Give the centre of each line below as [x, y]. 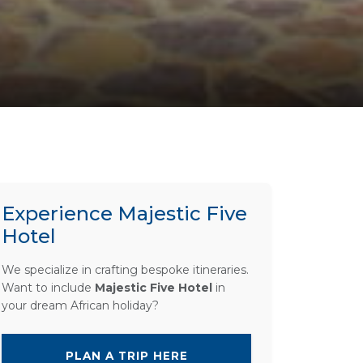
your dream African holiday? [80, 306]
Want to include [48, 288]
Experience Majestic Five [124, 214]
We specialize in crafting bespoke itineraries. [125, 270]
